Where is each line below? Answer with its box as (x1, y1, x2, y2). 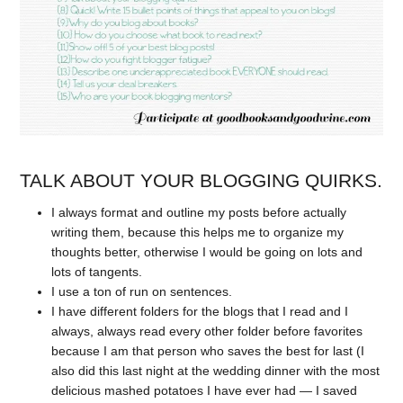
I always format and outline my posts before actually (51, 205, 347, 220)
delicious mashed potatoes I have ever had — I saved (51, 383, 358, 399)
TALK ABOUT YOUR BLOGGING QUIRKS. (20, 170, 383, 192)
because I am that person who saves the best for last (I (51, 344, 365, 359)
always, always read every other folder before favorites (51, 324, 363, 339)
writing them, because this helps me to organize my (51, 225, 345, 240)
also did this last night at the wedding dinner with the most (51, 363, 381, 379)
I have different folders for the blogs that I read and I (51, 304, 349, 319)
